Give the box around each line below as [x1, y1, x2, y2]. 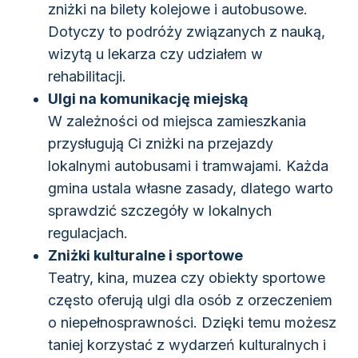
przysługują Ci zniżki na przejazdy [48, 135, 273, 153]
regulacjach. [48, 225, 128, 242]
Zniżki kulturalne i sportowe [48, 247, 243, 265]
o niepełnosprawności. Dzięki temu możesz [48, 314, 336, 332]
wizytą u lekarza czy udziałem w [48, 46, 263, 63]
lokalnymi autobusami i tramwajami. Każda [48, 157, 328, 175]
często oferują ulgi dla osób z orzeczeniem [48, 292, 332, 309]
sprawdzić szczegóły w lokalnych [48, 202, 272, 220]
